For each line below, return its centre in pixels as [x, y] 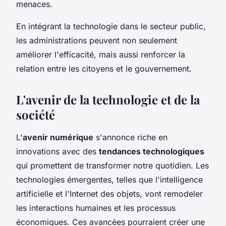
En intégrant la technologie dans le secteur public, [111, 26]
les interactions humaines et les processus [96, 208]
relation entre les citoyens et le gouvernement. [104, 68]
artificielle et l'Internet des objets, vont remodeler [109, 193]
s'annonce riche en [130, 137]
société [36, 114]
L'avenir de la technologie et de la [108, 99]
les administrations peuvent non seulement [97, 40]
